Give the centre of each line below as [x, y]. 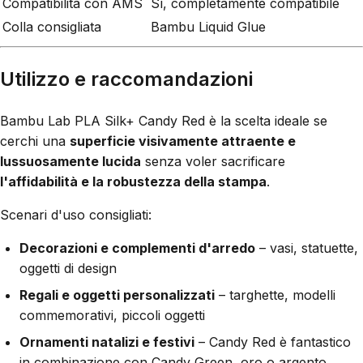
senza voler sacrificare [213, 162]
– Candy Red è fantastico [273, 342]
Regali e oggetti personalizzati [117, 295]
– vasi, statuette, [307, 248]
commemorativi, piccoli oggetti [112, 316]
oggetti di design [68, 269]
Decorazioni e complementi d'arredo [137, 248]
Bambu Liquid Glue [208, 27]
